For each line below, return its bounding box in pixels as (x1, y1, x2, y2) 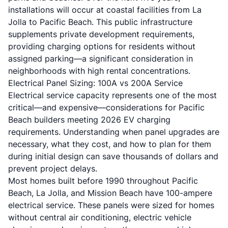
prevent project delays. (8, 163, 97, 174)
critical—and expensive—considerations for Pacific (8, 102, 205, 112)
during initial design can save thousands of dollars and (8, 151, 218, 161)
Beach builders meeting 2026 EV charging (8, 115, 170, 125)
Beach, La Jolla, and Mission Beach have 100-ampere (8, 188, 212, 198)
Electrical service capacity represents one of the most (8, 90, 217, 100)
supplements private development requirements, (8, 29, 194, 39)
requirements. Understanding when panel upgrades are (8, 127, 219, 137)
